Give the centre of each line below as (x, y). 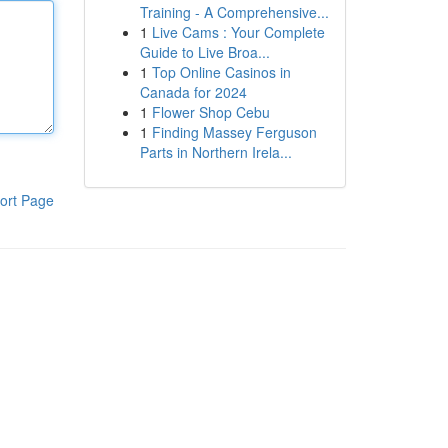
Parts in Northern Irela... (215, 152)
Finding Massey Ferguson (234, 132)
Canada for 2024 (193, 92)
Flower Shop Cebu (210, 112)
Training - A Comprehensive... (234, 12)
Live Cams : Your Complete (238, 32)
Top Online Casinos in (221, 72)
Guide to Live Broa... (204, 52)
